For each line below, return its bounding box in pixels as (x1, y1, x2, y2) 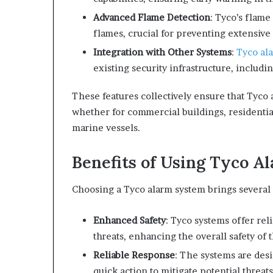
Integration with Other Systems (93, 46, 232, 58)
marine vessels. (72, 121, 140, 133)
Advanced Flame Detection (93, 11, 210, 23)
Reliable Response (93, 249, 175, 261)
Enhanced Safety (93, 214, 166, 227)
